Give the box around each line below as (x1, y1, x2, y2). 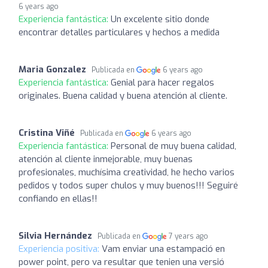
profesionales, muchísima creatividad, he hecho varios (19, 166, 234, 178)
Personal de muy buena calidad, (111, 139, 236, 152)
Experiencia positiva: (19, 242, 102, 255)
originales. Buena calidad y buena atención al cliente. (19, 89, 227, 102)
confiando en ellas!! (19, 192, 98, 205)
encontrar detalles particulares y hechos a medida (19, 26, 220, 38)
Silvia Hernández (19, 229, 92, 242)
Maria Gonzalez (19, 63, 86, 75)
